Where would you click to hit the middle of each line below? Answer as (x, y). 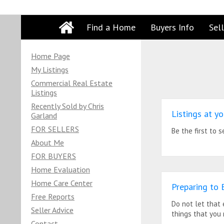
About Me (47, 142)
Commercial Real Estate (72, 83)
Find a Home (111, 27)
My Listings (50, 69)
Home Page (50, 56)
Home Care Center (62, 183)
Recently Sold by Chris (67, 106)
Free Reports (53, 196)
